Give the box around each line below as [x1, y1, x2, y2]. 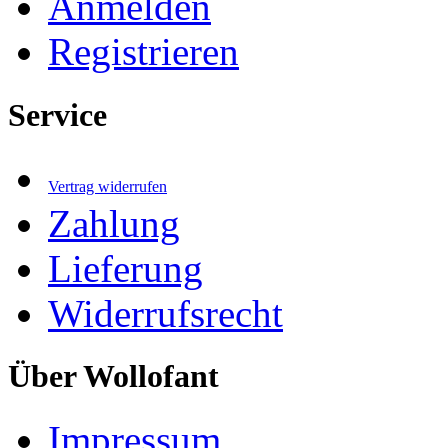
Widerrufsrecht [48, 291, 283, 335]
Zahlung [48, 201, 180, 245]
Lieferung [48, 246, 203, 290]
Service [8, 96, 107, 133]
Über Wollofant [8, 357, 219, 394]
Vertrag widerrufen [48, 177, 167, 195]
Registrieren [48, 30, 239, 74]
